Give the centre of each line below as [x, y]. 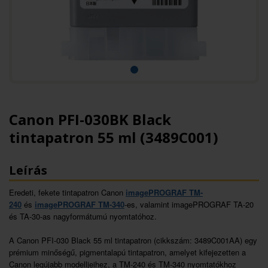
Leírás [28, 170]
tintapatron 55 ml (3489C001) [114, 137]
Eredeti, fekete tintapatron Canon [67, 192]
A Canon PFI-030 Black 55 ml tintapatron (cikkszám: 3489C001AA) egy [133, 240]
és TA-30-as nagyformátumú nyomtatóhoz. [83, 216]
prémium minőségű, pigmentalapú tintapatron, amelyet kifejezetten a [127, 252]
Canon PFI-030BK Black [90, 119]
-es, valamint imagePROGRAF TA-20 [189, 204]
